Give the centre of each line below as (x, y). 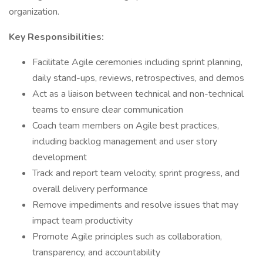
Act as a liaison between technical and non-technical (138, 94)
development (60, 157)
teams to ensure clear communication (108, 110)
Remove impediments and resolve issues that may (135, 205)
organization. (34, 12)
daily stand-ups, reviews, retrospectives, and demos (138, 78)
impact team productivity (82, 221)
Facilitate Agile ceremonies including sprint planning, (137, 62)
